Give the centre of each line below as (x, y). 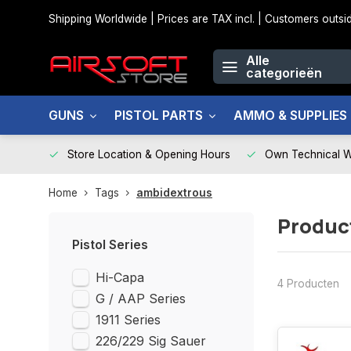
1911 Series (128, 320)
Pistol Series (110, 244)
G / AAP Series (141, 299)
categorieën (284, 73)
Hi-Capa (120, 277)
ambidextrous (174, 193)
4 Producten (308, 283)
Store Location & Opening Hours (149, 154)
